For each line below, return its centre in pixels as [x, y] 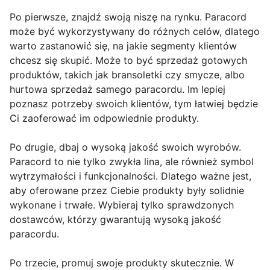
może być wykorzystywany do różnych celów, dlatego [135, 31]
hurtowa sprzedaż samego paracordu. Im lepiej [118, 89]
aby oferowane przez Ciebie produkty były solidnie [127, 190]
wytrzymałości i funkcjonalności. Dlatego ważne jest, [130, 176]
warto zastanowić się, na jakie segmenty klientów [123, 46]
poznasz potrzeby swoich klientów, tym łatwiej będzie [134, 103]
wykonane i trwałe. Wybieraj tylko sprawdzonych [122, 205]
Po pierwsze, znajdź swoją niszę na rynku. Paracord [128, 17]
